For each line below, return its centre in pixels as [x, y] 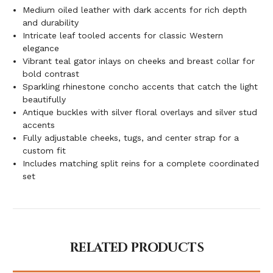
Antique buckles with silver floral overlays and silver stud [140, 112]
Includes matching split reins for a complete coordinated [141, 164]
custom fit [44, 151]
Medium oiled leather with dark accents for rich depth [135, 10]
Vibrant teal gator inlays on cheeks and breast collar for [139, 61]
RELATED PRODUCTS [136, 248]
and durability [51, 23]
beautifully [44, 100]
